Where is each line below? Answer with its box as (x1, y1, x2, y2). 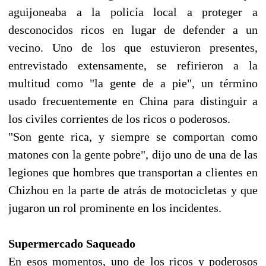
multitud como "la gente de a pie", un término (8, 76, 258, 90)
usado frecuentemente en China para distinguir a (8, 94, 258, 107)
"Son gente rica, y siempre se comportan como (8, 129, 258, 143)
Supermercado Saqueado (8, 236, 135, 250)
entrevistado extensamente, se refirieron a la (8, 58, 258, 72)
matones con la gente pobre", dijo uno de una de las (8, 147, 258, 161)
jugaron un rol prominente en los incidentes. (8, 201, 221, 214)
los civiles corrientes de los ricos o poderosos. (8, 112, 230, 125)
